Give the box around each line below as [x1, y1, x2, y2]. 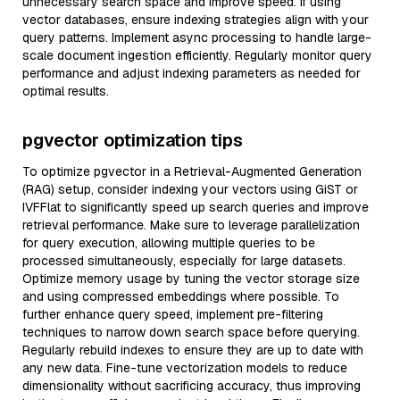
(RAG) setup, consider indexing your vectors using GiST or [22, 181, 358, 197]
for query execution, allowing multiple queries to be [22, 235, 315, 251]
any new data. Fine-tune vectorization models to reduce [22, 360, 347, 376]
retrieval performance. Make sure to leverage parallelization [22, 217, 360, 233]
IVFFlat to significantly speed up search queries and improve [22, 199, 369, 215]
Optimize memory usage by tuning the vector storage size [22, 271, 360, 287]
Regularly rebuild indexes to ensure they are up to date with [22, 342, 363, 358]
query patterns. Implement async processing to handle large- [22, 29, 371, 46]
